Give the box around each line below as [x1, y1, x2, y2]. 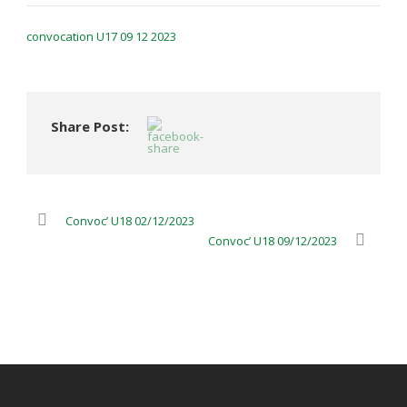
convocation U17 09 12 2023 [26, 28, 176, 45]
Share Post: [51, 117, 129, 135]
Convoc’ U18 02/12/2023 [65, 213, 194, 229]
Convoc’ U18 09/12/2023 [208, 233, 337, 249]
